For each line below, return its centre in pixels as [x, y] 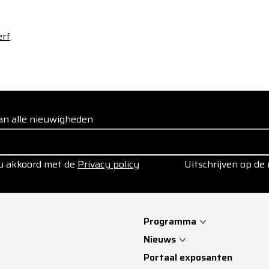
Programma [170, 221]
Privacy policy [108, 164]
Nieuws [160, 239]
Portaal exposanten [188, 257]
